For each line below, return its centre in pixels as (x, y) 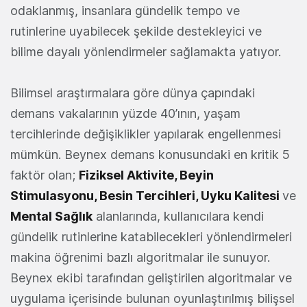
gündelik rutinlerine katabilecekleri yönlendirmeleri (151, 237)
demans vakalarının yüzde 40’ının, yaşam (125, 114)
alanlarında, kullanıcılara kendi (178, 217)
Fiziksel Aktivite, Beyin (146, 175)
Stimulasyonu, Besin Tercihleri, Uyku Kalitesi (146, 196)
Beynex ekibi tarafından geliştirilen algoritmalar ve (151, 278)
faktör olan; (45, 175)
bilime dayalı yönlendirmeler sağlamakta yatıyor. (146, 52)
